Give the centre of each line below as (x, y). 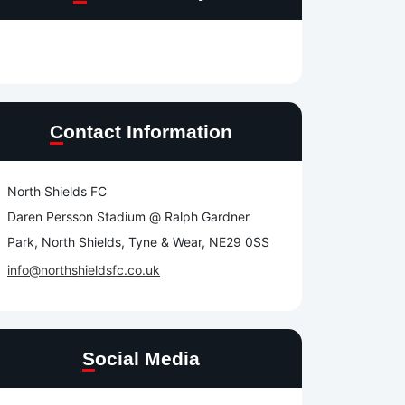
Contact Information (148, 132)
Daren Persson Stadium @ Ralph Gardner (128, 217)
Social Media (147, 359)
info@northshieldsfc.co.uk (84, 270)
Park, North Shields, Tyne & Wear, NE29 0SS (138, 242)
